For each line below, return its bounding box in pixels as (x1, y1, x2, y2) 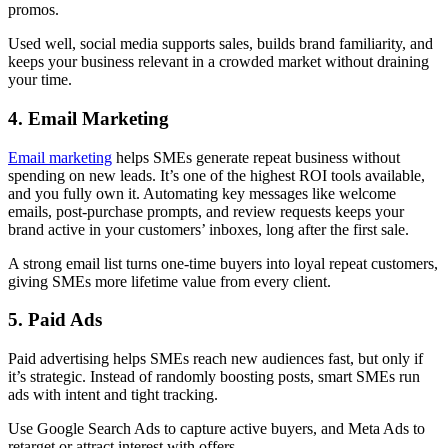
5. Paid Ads (8, 309, 107, 331)
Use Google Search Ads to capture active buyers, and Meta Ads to (8, 420, 425, 438)
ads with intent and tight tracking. (8, 386, 218, 404)
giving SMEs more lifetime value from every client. (8, 272, 331, 290)
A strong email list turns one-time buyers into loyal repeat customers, (8, 254, 438, 272)
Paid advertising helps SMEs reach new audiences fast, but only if (8, 350, 423, 368)
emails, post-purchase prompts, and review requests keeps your (8, 202, 404, 220)
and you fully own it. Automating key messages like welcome (8, 184, 396, 202)
